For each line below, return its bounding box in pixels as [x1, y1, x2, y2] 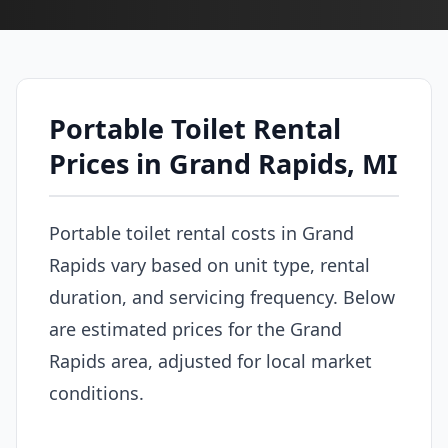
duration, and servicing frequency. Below [49, 284, 395, 309]
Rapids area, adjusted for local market [49, 348, 372, 373]
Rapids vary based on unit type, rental [49, 252, 370, 277]
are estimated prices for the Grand [49, 316, 342, 341]
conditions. [49, 380, 144, 405]
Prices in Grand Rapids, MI [49, 145, 398, 182]
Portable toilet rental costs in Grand [49, 220, 354, 245]
